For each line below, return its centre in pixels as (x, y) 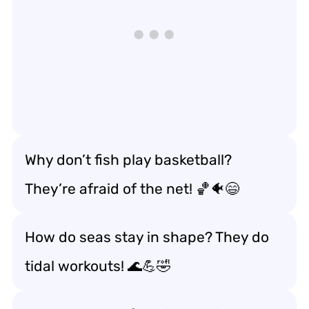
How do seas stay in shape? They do (147, 237)
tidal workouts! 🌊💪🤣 (98, 266)
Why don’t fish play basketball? (128, 160)
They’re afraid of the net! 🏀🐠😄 (132, 189)
